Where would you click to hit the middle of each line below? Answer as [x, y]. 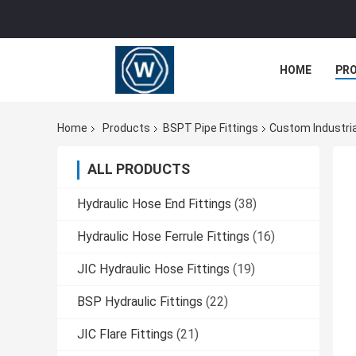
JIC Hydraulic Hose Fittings [153, 269]
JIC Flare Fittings [125, 335]
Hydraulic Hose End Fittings [154, 204]
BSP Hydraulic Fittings [140, 302]
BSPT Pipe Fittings [211, 128]
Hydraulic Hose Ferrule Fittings [163, 237]
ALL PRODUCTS [139, 169]
